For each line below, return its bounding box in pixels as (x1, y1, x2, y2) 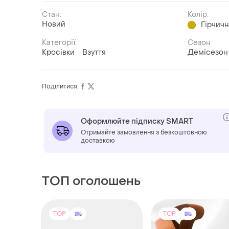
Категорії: (42, 38, 77, 48)
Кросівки (42, 48, 75, 58)
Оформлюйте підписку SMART (81, 117, 193, 127)
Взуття (82, 48, 106, 58)
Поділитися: (42, 82, 79, 91)
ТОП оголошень (42, 173, 141, 190)
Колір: (188, 10, 209, 20)
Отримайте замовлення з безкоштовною (81, 128, 207, 137)
